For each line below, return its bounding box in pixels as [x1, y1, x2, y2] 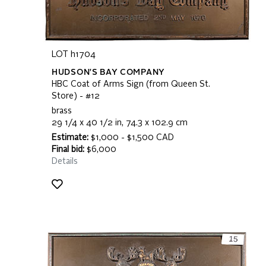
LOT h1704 [52, 50, 96, 59]
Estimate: [52, 134, 88, 142]
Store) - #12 [52, 92, 100, 100]
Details [52, 157, 78, 166]
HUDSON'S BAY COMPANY [52, 68, 165, 77]
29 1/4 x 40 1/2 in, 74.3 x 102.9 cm [52, 119, 188, 127]
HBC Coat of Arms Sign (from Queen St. [52, 80, 210, 88]
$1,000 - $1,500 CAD [88, 134, 174, 142]
